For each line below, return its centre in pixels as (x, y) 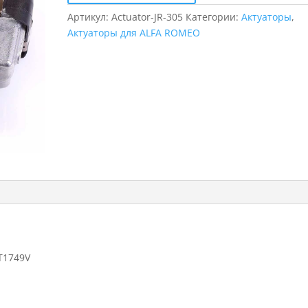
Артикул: (90, 17)
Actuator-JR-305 (147, 17)
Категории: (214, 17)
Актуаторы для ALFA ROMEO (134, 33)
